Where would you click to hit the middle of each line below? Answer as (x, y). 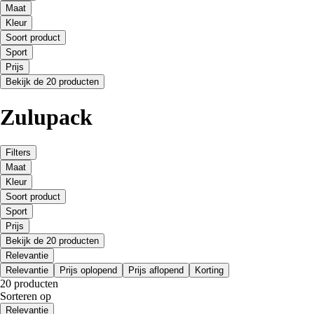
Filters (18, 153)
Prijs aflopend (156, 271)
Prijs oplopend (88, 271)
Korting (209, 271)
